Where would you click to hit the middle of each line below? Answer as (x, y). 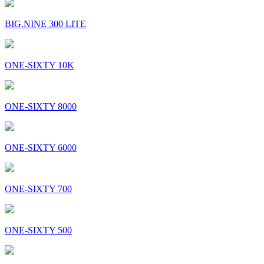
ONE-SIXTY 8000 (41, 107)
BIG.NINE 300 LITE (45, 24)
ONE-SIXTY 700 (38, 189)
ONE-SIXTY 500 (38, 230)
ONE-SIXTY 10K (39, 65)
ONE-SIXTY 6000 (41, 148)
